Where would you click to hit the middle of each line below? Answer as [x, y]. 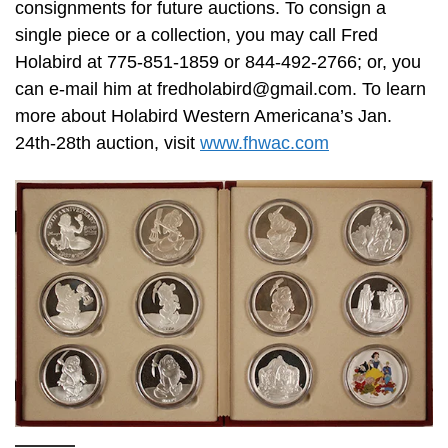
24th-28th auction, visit [107, 143]
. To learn [389, 89]
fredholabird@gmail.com [254, 89]
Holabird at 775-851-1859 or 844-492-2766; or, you [218, 62]
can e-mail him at [86, 89]
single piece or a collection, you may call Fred [196, 35]
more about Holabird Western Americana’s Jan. [203, 116]
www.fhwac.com [264, 143]
